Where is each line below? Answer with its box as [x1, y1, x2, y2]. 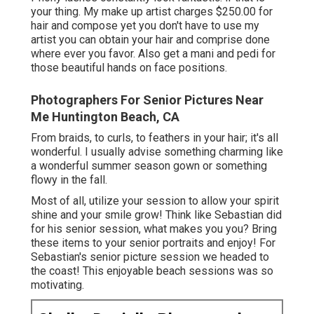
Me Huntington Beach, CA [31, 109, 179, 125]
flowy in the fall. [31, 173, 107, 187]
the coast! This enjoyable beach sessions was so [31, 264, 273, 278]
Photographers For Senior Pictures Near [31, 93, 264, 108]
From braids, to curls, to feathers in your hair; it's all [31, 131, 278, 145]
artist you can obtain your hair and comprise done [31, 33, 270, 47]
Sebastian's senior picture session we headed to [31, 250, 269, 264]
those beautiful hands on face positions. [31, 61, 227, 75]
